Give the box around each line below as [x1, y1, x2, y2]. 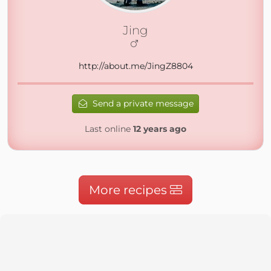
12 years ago [133, 123, 186, 134]
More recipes [89, 183, 170, 197]
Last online [85, 123, 133, 134]
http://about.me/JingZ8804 [78, 60, 193, 71]
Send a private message [90, 98, 194, 109]
